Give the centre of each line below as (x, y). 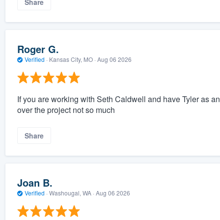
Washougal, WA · (71, 193)
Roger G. (38, 49)
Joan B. (35, 183)
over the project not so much (66, 110)
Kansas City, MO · (72, 59)
